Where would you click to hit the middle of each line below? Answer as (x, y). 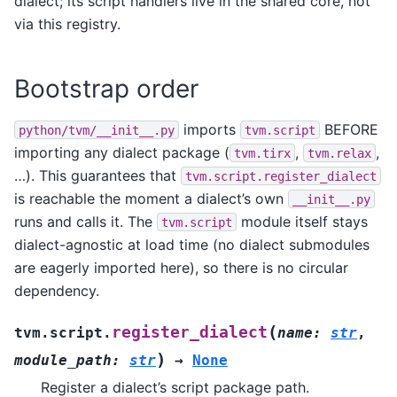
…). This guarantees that (97, 175)
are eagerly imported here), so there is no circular (181, 267)
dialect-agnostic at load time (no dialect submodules (192, 244)
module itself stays (302, 221)
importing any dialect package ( (122, 152)
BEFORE (349, 129)
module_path (63, 361)
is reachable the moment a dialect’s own (151, 198)
